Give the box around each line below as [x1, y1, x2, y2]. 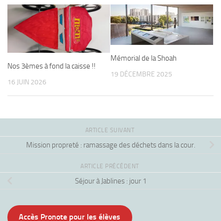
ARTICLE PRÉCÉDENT [80, 163, 141, 170]
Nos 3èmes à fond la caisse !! [7, 61, 96, 71]
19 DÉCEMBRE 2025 [110, 70, 172, 79]
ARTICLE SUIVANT [85, 127, 136, 134]
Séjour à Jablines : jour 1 [74, 176, 147, 185]
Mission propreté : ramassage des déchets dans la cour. [26, 140, 195, 149]
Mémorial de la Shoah [110, 54, 177, 63]
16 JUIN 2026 [7, 77, 46, 86]
